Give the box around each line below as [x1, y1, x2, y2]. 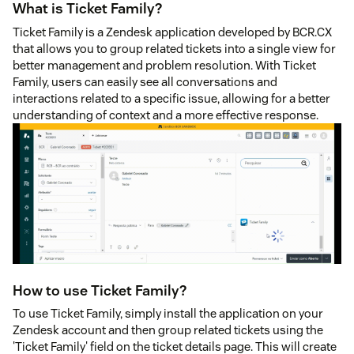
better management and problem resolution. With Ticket [13, 57, 316, 73]
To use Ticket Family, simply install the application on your [13, 305, 323, 321]
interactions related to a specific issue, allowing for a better [13, 90, 330, 106]
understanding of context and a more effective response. [13, 107, 318, 122]
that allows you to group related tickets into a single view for [13, 40, 336, 56]
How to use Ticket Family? [13, 281, 186, 299]
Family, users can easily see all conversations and [13, 73, 277, 89]
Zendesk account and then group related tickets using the [13, 322, 323, 337]
